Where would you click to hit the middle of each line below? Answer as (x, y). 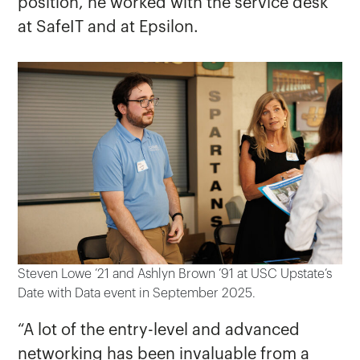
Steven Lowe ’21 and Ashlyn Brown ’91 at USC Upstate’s (175, 274)
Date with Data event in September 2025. (137, 294)
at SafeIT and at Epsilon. (108, 28)
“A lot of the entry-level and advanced (159, 331)
